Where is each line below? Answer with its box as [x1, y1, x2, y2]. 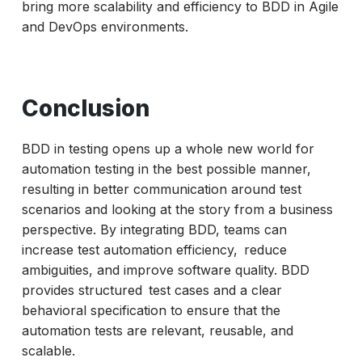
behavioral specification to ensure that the [21, 302, 280, 319]
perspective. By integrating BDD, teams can [21, 221, 287, 238]
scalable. [21, 343, 75, 360]
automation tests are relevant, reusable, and [21, 322, 293, 339]
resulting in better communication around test [21, 181, 301, 198]
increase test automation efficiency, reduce [21, 242, 287, 259]
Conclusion [21, 95, 149, 123]
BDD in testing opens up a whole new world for [21, 141, 314, 158]
